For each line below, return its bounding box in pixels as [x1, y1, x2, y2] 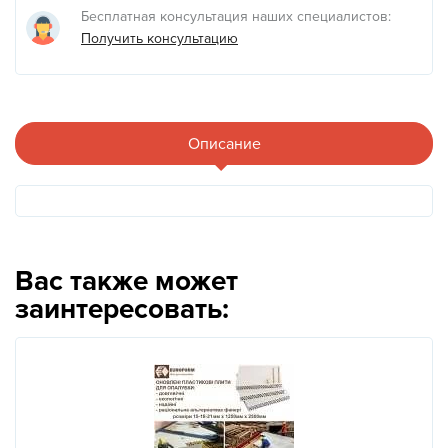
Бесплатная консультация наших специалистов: [81, 8, 391, 25]
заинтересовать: [15, 292, 229, 327]
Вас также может [15, 264, 238, 299]
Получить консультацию [81, 30, 238, 48]
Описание [187, 133, 261, 154]
